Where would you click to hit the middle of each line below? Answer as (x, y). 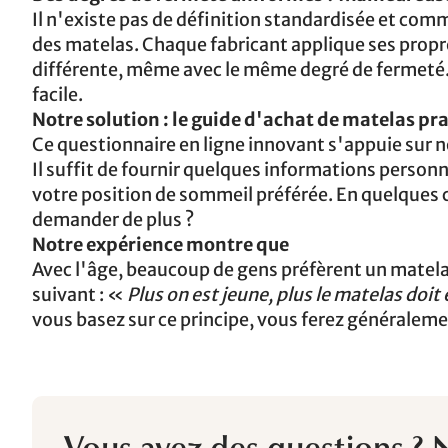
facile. (57, 95)
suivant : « (79, 295)
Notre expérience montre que (160, 245)
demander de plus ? (113, 220)
